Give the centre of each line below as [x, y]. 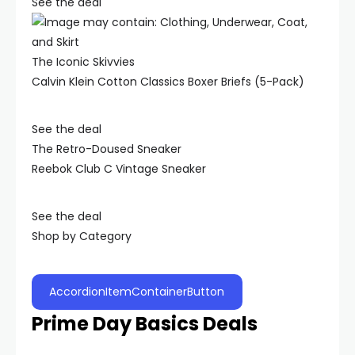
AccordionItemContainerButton [137, 292]
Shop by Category [82, 236]
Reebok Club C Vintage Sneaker [119, 169]
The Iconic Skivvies [83, 62]
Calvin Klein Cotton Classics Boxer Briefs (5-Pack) [168, 82]
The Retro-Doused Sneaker [107, 149]
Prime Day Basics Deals [145, 324]
